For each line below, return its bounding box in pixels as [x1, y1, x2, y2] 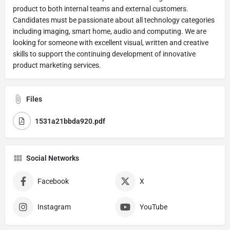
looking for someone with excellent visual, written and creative [13, 39, 208, 47]
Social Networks [26, 154, 79, 162]
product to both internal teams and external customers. [13, 5, 188, 13]
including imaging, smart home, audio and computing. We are [13, 27, 206, 35]
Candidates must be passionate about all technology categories [13, 16, 215, 24]
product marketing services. [13, 61, 101, 69]
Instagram [37, 203, 71, 211]
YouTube [140, 203, 167, 211]
